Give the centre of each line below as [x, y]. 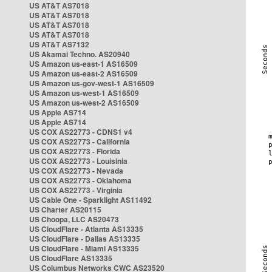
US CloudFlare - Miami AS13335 [84, 248]
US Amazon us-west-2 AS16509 [84, 103]
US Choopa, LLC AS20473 [74, 219]
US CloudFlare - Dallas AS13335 [85, 239]
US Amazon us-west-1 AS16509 [84, 93]
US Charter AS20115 [65, 209]
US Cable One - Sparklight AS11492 [90, 200]
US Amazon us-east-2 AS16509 [83, 73]
